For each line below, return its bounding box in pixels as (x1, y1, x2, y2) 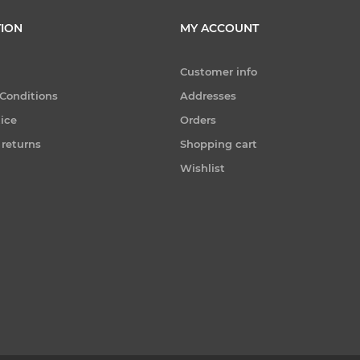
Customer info (180, 65, 257, 78)
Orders (180, 113, 216, 126)
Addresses (180, 89, 236, 102)
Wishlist (180, 162, 225, 174)
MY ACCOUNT (180, 21, 259, 35)
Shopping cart (180, 137, 257, 150)
